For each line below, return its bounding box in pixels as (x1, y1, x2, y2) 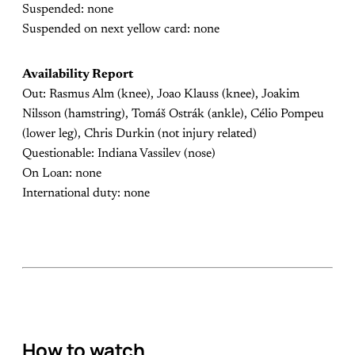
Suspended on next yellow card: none (22, 23, 219, 36)
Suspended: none (22, 3, 113, 17)
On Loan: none (22, 167, 101, 181)
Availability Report (22, 68, 133, 82)
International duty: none (22, 187, 150, 200)
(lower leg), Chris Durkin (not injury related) (22, 128, 257, 141)
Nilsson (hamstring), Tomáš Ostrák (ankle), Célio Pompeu (22, 108, 324, 121)
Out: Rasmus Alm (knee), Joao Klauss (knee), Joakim (22, 88, 300, 101)
